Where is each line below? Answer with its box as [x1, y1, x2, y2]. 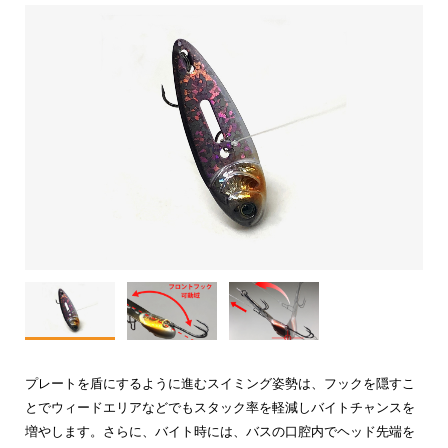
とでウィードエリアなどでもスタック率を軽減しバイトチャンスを [25, 400, 415, 416]
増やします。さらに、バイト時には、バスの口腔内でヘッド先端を [25, 424, 415, 440]
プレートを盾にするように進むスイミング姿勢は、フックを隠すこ [25, 376, 415, 392]
